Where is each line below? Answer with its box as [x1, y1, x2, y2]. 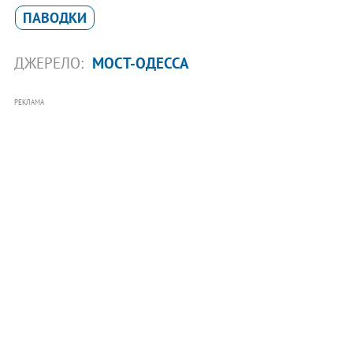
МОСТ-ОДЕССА [91, 53, 189, 72]
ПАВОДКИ [22, 8, 87, 27]
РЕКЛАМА [13, 97, 44, 106]
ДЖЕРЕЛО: [13, 53, 87, 72]
